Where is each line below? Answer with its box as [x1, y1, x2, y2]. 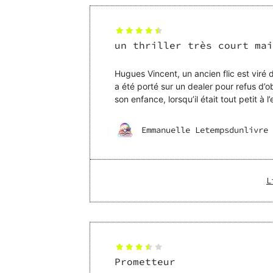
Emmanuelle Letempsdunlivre [141, 124, 268, 136]
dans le [115, 107, 143, 118]
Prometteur [115, 255, 175, 268]
